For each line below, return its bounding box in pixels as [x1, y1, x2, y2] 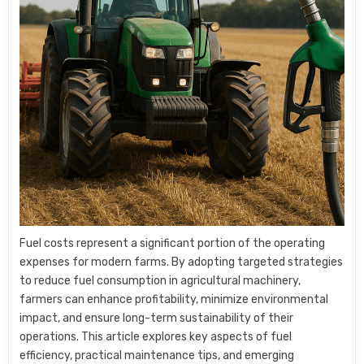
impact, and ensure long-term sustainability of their [19, 310, 294, 325]
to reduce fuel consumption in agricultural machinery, [19, 273, 301, 288]
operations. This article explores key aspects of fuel [19, 329, 292, 344]
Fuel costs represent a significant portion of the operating [19, 236, 326, 250]
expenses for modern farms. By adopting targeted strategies [19, 254, 344, 269]
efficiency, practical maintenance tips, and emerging [19, 348, 295, 362]
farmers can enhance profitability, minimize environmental [19, 292, 329, 306]
